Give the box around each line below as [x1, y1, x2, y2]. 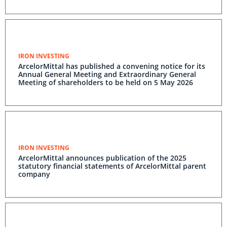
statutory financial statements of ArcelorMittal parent [18, 161, 206, 171]
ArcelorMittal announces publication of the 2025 [18, 153, 186, 163]
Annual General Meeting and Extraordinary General [18, 69, 196, 79]
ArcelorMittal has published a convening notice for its [18, 61, 205, 71]
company [18, 169, 50, 179]
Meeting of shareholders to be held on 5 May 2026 [18, 78, 193, 87]
